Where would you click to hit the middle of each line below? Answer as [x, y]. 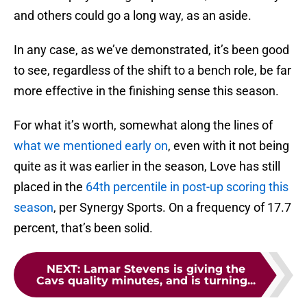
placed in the [50, 187]
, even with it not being [229, 146]
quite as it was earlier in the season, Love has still [147, 167]
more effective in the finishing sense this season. [146, 91]
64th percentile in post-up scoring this [187, 187]
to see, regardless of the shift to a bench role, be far [152, 71]
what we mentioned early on [91, 146]
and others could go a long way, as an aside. [133, 16]
